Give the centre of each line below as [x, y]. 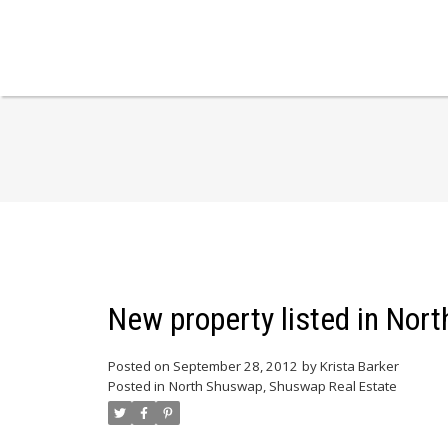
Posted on [140, 366]
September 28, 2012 [235, 366]
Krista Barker [359, 366]
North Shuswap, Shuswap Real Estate [282, 386]
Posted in [136, 386]
